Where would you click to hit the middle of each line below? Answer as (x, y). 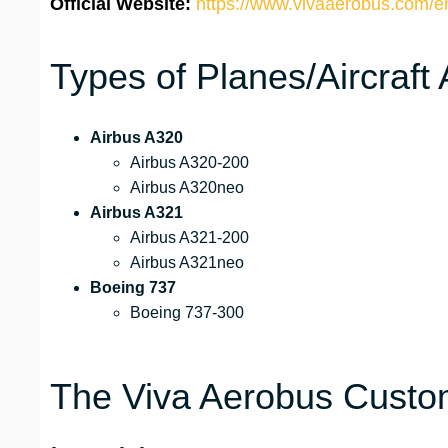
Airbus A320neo (187, 188)
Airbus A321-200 (189, 238)
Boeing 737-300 (187, 313)
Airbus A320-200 (189, 163)
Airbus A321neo (187, 263)
